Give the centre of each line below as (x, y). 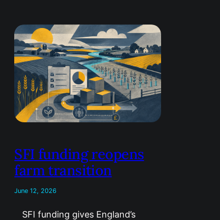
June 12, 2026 (36, 191)
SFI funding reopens (79, 154)
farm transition (63, 170)
